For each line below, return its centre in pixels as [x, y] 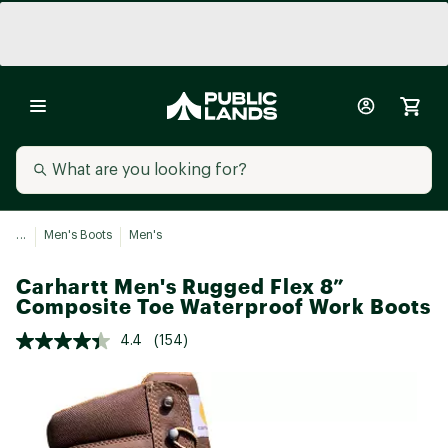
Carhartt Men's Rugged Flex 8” [180, 286]
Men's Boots [77, 235]
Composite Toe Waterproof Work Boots [223, 306]
